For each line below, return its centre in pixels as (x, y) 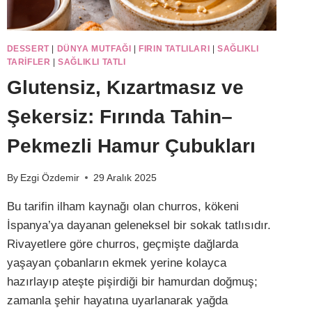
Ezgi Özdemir (49, 178)
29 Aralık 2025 (125, 178)
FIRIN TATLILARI (174, 48)
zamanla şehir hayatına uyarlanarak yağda (117, 300)
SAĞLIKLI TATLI (92, 62)
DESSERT (28, 48)
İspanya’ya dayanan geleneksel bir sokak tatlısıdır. (139, 225)
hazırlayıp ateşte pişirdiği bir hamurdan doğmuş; (132, 281)
